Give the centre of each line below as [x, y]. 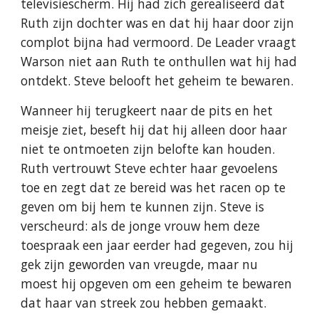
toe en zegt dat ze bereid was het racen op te [153, 187]
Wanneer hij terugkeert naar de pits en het [147, 110]
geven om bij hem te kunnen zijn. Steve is [143, 206]
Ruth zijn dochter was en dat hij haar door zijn [158, 23]
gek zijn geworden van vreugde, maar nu [140, 264]
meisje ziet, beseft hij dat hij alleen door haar [154, 130]
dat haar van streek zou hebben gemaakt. [146, 303]
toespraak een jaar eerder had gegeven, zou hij [157, 245]
